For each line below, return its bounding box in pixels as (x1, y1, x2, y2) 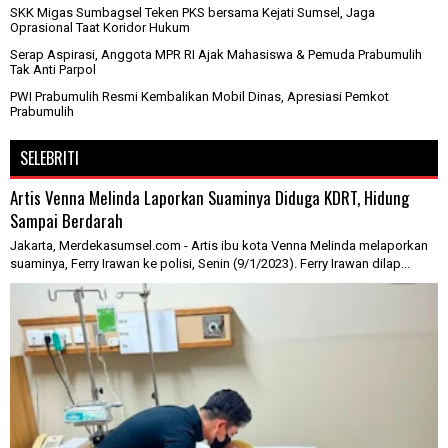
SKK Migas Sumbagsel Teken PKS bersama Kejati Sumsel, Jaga (10, 4, 375, 20)
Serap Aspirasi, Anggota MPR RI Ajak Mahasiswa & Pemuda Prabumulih (10, 46, 422, 62)
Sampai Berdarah (10, 207, 123, 233)
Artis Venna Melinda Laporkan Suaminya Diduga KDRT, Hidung (10, 184, 409, 210)
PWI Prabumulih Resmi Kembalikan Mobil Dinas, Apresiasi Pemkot (10, 88, 389, 104)
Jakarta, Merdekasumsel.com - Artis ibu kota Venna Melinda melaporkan (10, 237, 428, 253)
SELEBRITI (20, 145, 79, 170)
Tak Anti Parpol (10, 61, 96, 77)
